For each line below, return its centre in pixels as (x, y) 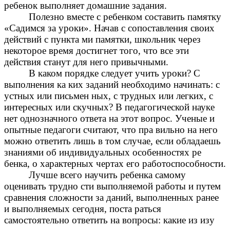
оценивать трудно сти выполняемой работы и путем (112, 186)
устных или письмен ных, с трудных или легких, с (109, 96)
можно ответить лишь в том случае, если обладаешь (112, 141)
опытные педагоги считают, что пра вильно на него (111, 130)
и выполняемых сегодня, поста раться (83, 209)
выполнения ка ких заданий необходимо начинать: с (112, 85)
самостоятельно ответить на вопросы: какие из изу (109, 220)
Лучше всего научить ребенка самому (107, 175)
